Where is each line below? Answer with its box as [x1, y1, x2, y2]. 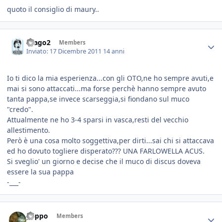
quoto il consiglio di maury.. [7, 4, 99, 14]
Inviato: [26, 47, 50, 56]
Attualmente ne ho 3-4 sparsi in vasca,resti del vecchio [7, 115, 188, 125]
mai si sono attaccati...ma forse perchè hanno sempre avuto [7, 84, 206, 94]
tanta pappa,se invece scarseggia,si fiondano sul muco [7, 94, 189, 104]
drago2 [26, 38, 51, 48]
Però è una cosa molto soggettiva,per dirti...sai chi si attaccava [7, 136, 214, 146]
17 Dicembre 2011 [50, 47, 104, 56]
